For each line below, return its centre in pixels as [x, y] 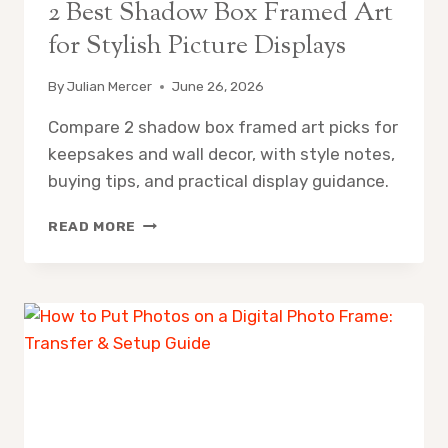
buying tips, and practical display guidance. [218, 181]
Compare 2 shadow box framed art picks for [223, 127]
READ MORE [92, 226]
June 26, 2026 [218, 86]
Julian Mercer [110, 86]
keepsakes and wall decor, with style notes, [221, 154]
